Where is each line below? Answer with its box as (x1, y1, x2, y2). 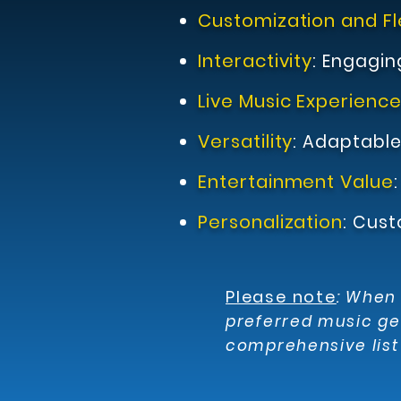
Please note (226, 286, 337, 308)
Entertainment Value (198, 169, 395, 194)
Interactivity (198, 48, 313, 73)
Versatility (198, 129, 294, 154)
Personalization (198, 209, 344, 235)
